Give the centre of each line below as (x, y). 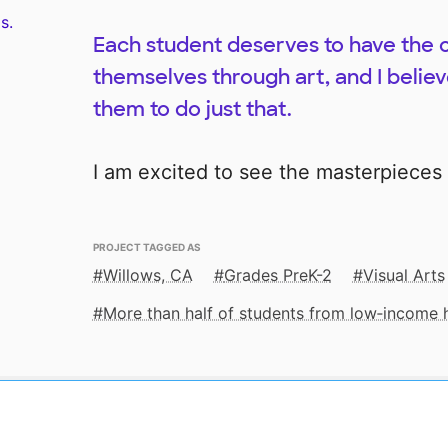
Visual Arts (403, 275)
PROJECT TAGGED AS (146, 246)
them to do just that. (192, 109)
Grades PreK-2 (277, 275)
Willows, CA (147, 275)
